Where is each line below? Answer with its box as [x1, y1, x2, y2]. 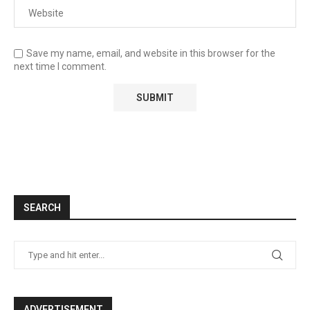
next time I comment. [14, 60, 107, 72]
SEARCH [24, 201, 61, 213]
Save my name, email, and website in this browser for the [26, 47, 275, 59]
